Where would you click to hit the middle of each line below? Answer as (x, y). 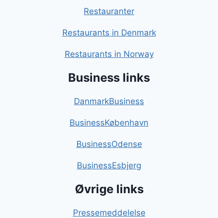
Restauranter (109, 11)
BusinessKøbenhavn (109, 123)
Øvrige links (109, 189)
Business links (109, 78)
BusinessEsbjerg (109, 166)
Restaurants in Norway (109, 54)
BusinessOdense (109, 144)
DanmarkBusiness (109, 101)
